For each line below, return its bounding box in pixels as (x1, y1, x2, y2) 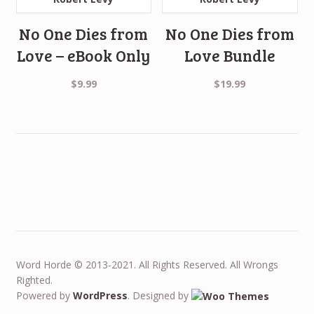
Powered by (15, 289, 73, 303)
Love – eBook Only (17, 44, 151, 66)
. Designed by (127, 289, 191, 303)
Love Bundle (184, 44, 275, 66)
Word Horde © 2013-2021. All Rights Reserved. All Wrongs (15, 258, 278, 272)
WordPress (72, 289, 128, 303)
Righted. (15, 273, 53, 287)
